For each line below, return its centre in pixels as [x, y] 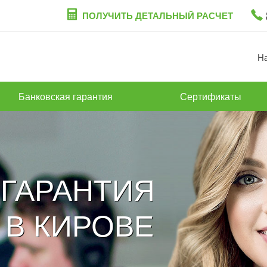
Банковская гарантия [65, 96]
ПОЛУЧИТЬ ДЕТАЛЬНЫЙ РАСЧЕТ [158, 15]
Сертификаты [211, 96]
